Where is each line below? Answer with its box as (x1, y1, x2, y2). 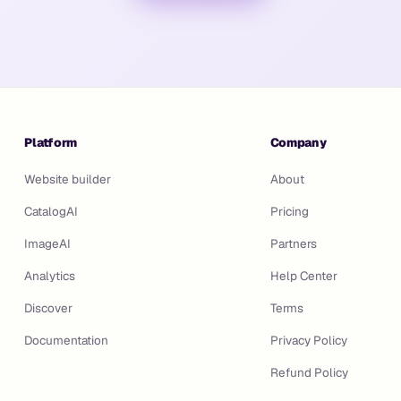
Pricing (269, 203, 309, 219)
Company (269, 134, 327, 150)
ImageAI (24, 235, 72, 252)
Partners (269, 235, 317, 252)
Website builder (24, 171, 112, 187)
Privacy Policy (269, 332, 347, 348)
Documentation (24, 332, 109, 348)
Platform (24, 134, 78, 150)
